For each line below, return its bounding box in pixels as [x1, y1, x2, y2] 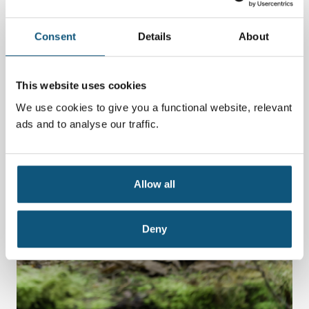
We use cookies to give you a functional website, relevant [16, 101, 292, 113]
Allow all [134, 177, 175, 190]
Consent [34, 30, 76, 43]
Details [137, 30, 172, 43]
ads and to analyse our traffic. [16, 117, 159, 130]
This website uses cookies [16, 79, 147, 92]
